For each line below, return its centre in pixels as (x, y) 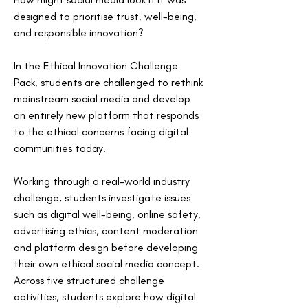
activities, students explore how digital (106, 297)
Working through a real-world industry (103, 181)
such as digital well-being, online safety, (109, 214)
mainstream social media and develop (103, 99)
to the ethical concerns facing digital (102, 132)
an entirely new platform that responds (108, 115)
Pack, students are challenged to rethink (110, 82)
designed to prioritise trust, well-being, (107, 16)
